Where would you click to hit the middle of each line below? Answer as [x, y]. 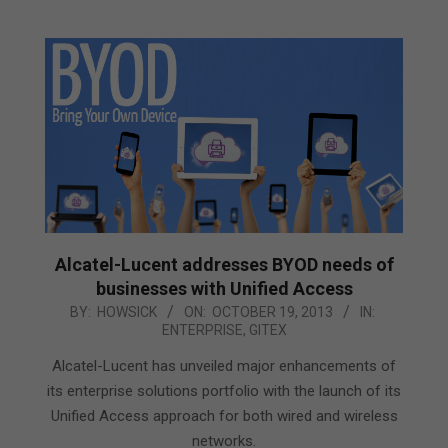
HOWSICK [127, 312]
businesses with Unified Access [224, 289]
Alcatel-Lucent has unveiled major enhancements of [224, 366]
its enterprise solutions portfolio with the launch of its [224, 391]
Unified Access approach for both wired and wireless [224, 416]
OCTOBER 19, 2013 [272, 312]
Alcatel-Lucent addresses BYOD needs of [224, 265]
